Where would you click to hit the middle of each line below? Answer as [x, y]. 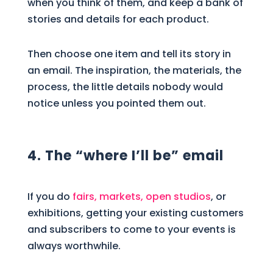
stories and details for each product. [118, 19]
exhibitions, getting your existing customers [135, 213]
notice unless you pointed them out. [116, 103]
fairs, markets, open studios [141, 196]
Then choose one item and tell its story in [129, 54]
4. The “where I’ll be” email [125, 155]
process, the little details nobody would [125, 87]
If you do [50, 196]
